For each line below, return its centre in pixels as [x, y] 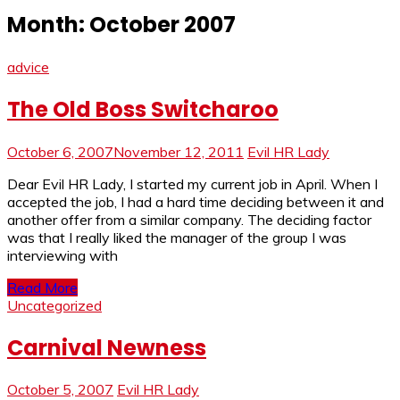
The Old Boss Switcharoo [143, 109]
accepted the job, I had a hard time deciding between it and [196, 201]
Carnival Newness [107, 347]
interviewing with [62, 255]
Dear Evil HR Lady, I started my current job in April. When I [192, 183]
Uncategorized [54, 305]
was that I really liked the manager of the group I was [177, 237]
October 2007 [162, 24]
